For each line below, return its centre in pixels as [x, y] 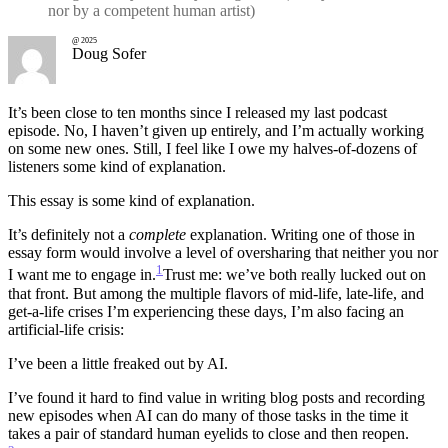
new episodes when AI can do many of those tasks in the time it [208, 415]
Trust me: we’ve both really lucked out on [294, 275]
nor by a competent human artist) [151, 11]
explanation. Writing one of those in [300, 235]
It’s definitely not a [68, 235]
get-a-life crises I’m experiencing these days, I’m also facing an [206, 311]
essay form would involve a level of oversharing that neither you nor [223, 253]
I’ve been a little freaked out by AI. [118, 363]
